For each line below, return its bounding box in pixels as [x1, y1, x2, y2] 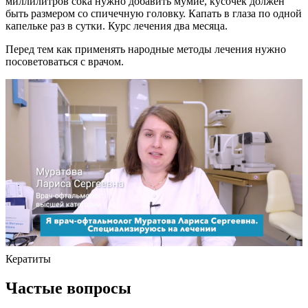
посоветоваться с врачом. [5, 56, 124, 67]
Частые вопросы [5, 278, 131, 297]
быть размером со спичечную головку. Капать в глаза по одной [5, 8, 302, 19]
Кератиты [5, 253, 51, 265]
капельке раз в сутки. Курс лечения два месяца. [5, 20, 228, 32]
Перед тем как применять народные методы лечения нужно [5, 43, 286, 55]
